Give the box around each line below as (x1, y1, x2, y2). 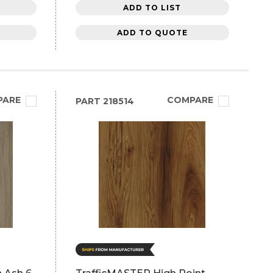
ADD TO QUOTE (116, 27, 188, 37)
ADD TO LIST (123, 2, 182, 12)
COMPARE (166, 94, 213, 105)
